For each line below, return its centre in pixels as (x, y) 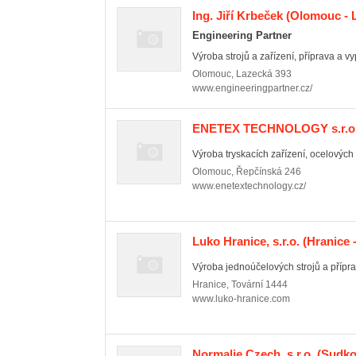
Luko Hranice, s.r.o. (246, 241)
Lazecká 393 (264, 74)
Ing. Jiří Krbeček (238, 15)
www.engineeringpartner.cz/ (252, 88)
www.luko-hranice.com (241, 299)
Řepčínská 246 (269, 172)
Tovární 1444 (259, 284)
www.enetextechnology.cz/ (249, 186)
